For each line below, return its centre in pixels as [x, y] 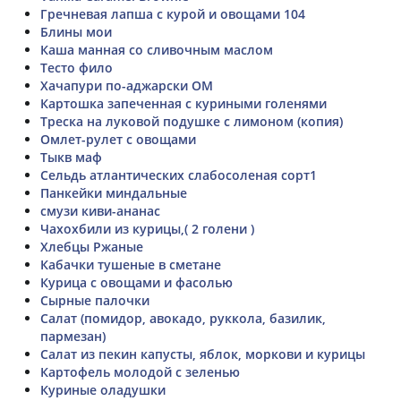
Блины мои [76, 31]
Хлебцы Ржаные [92, 246]
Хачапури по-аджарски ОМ [127, 85]
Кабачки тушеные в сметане [131, 264]
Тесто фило [77, 67]
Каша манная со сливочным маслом [157, 49]
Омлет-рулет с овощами [118, 139]
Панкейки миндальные [114, 192]
